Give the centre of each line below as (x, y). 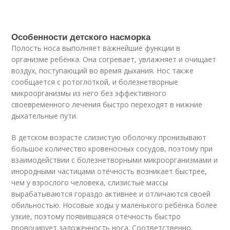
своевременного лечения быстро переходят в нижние (107, 105)
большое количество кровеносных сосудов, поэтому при (112, 149)
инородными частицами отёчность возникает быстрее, (109, 171)
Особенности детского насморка (81, 37)
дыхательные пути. (45, 116)
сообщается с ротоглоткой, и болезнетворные (95, 82)
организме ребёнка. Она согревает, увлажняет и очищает (114, 60)
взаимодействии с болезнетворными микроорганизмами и (115, 160)
